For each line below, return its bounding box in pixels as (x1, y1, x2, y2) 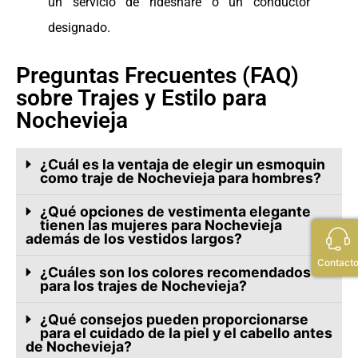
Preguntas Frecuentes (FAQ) (16, 62, 299, 89)
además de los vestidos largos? (26, 229, 242, 247)
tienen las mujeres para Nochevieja (39, 216, 282, 233)
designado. (48, 19, 110, 35)
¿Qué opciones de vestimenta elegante (39, 202, 311, 220)
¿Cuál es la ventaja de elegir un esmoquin (39, 155, 325, 173)
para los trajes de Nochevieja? (39, 276, 247, 294)
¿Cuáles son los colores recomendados (39, 263, 311, 280)
